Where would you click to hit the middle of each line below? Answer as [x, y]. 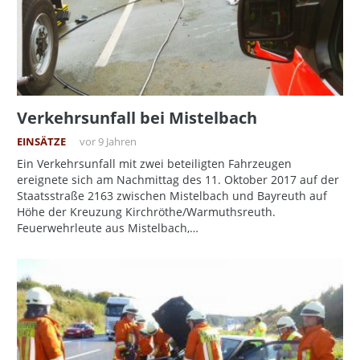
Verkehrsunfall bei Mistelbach [137, 118]
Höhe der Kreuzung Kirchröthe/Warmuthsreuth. [146, 212]
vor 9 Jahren [108, 142]
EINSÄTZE [41, 142]
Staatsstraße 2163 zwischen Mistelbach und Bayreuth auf [172, 196]
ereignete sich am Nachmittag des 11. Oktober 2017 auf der [178, 180]
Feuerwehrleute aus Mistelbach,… [108, 228]
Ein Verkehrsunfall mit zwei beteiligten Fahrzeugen [154, 164]
